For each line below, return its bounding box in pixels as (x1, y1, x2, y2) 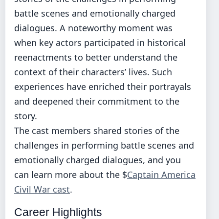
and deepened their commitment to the (14, 95, 179, 108)
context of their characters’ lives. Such (14, 66, 172, 78)
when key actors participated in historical (14, 37, 186, 49)
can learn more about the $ (14, 169, 127, 181)
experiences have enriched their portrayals (14, 81, 191, 93)
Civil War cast (14, 183, 70, 196)
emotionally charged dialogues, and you (14, 154, 181, 166)
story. (14, 110, 37, 122)
